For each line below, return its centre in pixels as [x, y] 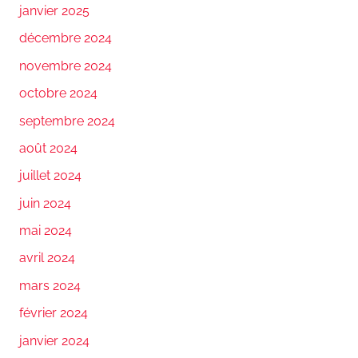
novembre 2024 [66, 66]
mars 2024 [50, 285]
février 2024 [54, 313]
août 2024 [48, 148]
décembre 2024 [66, 38]
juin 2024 [45, 203]
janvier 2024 [54, 340]
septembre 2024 [67, 121]
